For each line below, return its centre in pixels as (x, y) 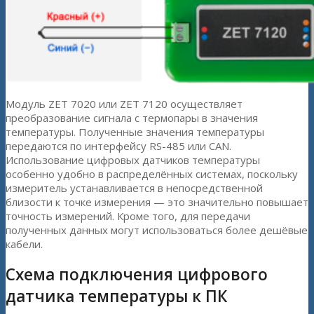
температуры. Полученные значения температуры (135, 131)
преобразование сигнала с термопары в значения (132, 117)
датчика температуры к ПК (116, 296)
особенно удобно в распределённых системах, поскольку (152, 173)
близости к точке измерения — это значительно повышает (157, 202)
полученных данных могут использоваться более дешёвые (157, 230)
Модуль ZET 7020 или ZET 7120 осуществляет (124, 103)
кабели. (24, 244)
